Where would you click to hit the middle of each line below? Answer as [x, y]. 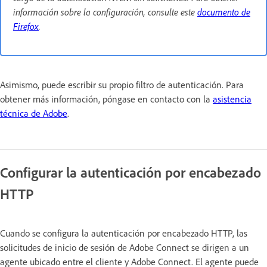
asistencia [232, 99]
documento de [224, 12]
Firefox [26, 26]
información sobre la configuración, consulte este [105, 12]
